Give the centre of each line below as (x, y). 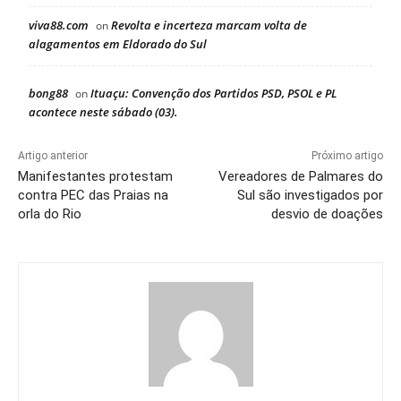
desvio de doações (327, 214)
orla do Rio (50, 214)
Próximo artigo (347, 156)
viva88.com (59, 26)
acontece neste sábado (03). (103, 112)
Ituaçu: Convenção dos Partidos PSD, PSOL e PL (213, 94)
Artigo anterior (53, 156)
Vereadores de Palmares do (300, 177)
